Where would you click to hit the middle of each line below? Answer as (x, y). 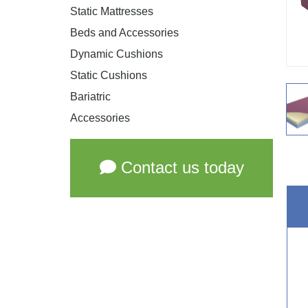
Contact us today (180, 168)
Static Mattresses (112, 11)
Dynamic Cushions (117, 54)
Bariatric (90, 96)
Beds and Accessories (124, 32)
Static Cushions (109, 75)
